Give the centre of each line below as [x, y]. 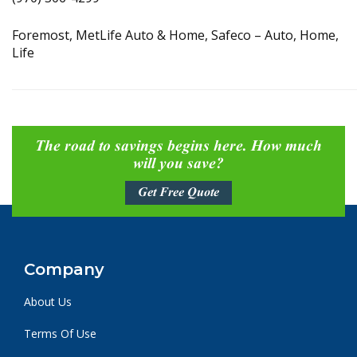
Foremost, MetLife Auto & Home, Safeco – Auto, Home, [175, 35]
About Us [48, 302]
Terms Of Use [60, 333]
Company [64, 269]
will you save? [178, 164]
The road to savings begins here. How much [178, 147]
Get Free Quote [178, 193]
